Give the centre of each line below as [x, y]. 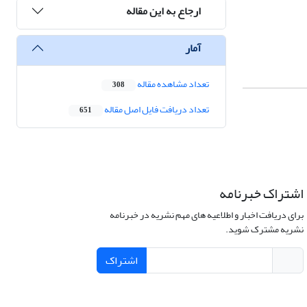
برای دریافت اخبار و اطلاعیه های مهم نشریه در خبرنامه [206, 215]
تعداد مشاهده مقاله [172, 84]
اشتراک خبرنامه [261, 194]
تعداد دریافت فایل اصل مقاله [156, 110]
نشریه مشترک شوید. [264, 230]
